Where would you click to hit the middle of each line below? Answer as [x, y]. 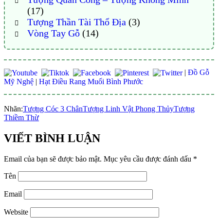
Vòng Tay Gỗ [53, 33]
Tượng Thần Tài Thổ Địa [76, 22]
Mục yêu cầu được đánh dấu [148, 159]
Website [16, 212]
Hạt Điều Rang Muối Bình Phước [91, 82]
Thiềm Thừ [21, 118]
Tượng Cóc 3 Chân [53, 109]
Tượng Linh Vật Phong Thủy [128, 109]
